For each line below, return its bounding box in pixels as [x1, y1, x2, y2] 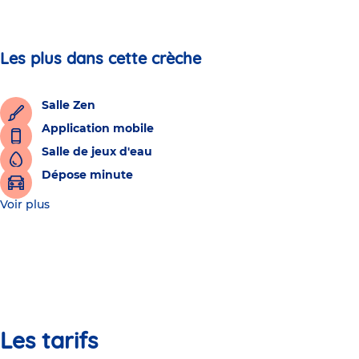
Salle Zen [42, 97, 95, 112]
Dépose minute [42, 167, 133, 182]
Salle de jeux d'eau [42, 143, 152, 159]
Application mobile [42, 120, 154, 135]
